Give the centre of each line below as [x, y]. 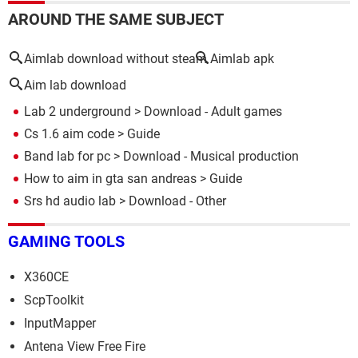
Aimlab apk [242, 58]
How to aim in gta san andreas [110, 178]
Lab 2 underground [78, 111]
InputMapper [60, 324]
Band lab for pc [67, 156]
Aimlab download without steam [115, 58]
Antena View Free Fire [85, 347]
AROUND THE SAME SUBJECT [116, 19]
